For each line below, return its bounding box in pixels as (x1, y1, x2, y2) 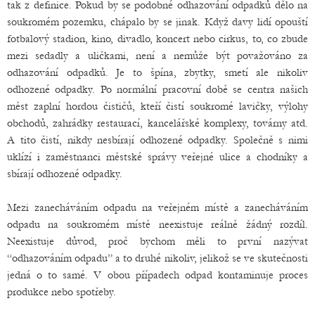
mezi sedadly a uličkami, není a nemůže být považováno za (7, 49, 308, 63)
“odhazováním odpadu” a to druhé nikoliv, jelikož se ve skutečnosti (7, 252, 308, 265)
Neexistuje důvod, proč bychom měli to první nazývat (7, 235, 308, 248)
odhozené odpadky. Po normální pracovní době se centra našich (7, 83, 308, 96)
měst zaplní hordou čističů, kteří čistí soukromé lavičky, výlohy (7, 100, 308, 113)
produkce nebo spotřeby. (7, 285, 116, 299)
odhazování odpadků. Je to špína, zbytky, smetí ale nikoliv (7, 66, 308, 79)
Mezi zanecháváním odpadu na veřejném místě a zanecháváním (7, 201, 308, 214)
